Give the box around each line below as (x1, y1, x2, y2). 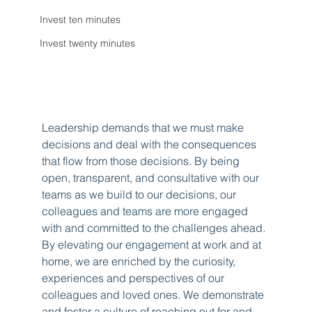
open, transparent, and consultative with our (42, 171, 263, 185)
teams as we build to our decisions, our (42, 187, 240, 202)
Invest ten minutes (40, 13, 121, 26)
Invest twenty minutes (40, 37, 136, 50)
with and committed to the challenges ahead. (42, 221, 269, 235)
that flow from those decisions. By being (42, 154, 243, 169)
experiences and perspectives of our (42, 271, 228, 286)
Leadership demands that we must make (42, 120, 247, 135)
